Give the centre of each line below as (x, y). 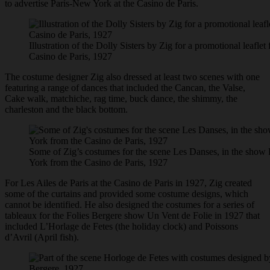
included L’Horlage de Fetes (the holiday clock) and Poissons (121, 227)
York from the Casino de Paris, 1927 (98, 163)
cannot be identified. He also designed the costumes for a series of (130, 205)
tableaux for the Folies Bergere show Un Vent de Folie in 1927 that (132, 216)
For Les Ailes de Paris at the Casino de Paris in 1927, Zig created (128, 183)
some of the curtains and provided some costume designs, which (127, 194)
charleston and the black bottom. (66, 110)
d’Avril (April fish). (42, 237)
